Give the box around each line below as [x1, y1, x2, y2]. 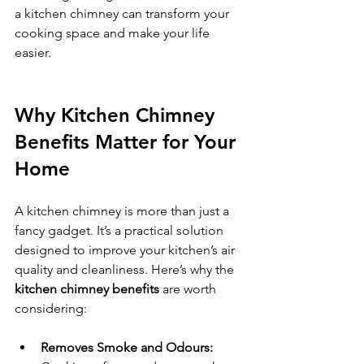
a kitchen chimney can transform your [15, 6, 232, 21]
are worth [159, 281, 219, 297]
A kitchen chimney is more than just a [15, 203, 232, 219]
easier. [15, 45, 51, 60]
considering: [15, 301, 87, 316]
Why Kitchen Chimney [15, 103, 220, 127]
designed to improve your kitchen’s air [15, 242, 238, 258]
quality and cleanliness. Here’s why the [15, 262, 237, 277]
